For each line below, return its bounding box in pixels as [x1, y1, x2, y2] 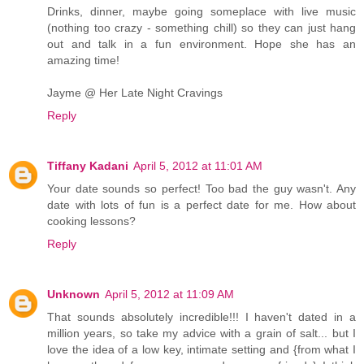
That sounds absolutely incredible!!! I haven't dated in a [47, 310, 356, 323]
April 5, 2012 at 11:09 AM [105, 287, 234, 301]
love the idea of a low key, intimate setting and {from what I [47, 342, 356, 356]
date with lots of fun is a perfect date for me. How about [47, 197, 356, 211]
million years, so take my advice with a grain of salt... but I [47, 326, 356, 340]
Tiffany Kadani [47, 158, 128, 172]
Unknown [47, 287, 100, 301]
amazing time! [47, 53, 119, 67]
